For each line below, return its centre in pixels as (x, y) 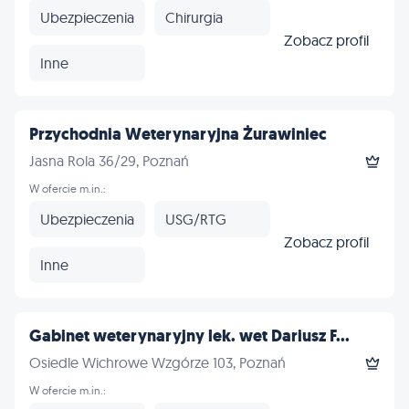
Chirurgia (194, 17)
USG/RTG (196, 219)
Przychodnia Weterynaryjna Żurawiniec (178, 134)
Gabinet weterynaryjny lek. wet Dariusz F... (189, 336)
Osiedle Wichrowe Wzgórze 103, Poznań (157, 362)
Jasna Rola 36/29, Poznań (109, 161)
